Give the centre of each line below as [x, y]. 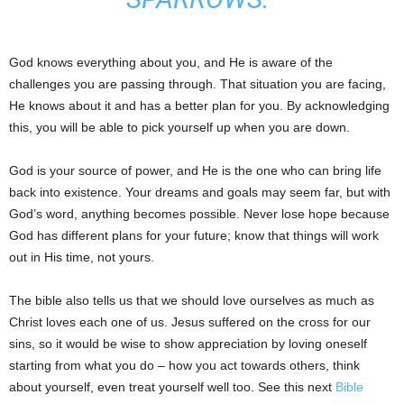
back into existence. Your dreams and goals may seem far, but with [200, 192]
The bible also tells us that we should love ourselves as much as [192, 300]
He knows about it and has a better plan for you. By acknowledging [199, 106]
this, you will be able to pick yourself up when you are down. [179, 127]
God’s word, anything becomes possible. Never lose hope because [199, 214]
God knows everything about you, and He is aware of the [171, 62]
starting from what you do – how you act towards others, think [184, 365]
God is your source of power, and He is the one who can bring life [195, 170]
